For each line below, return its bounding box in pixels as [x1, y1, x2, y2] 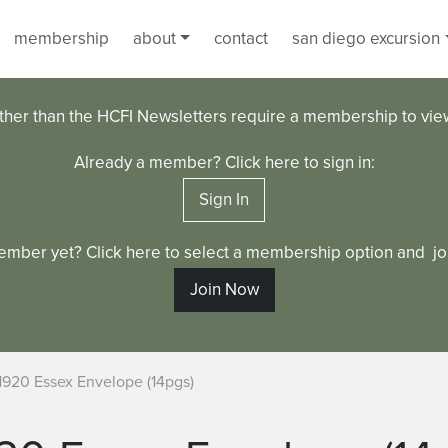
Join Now [189, 279, 259, 300]
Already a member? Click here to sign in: [73, 152, 375, 173]
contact [214, 28, 269, 49]
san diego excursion [292, 28, 441, 49]
